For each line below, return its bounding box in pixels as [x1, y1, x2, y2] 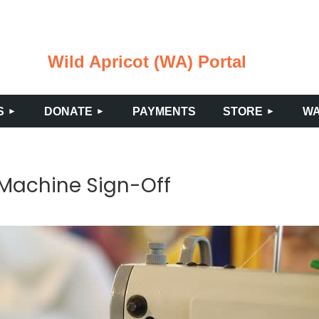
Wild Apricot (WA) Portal [48, 52, 246, 71]
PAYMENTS [132, 105, 196, 117]
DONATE [43, 105, 93, 117]
